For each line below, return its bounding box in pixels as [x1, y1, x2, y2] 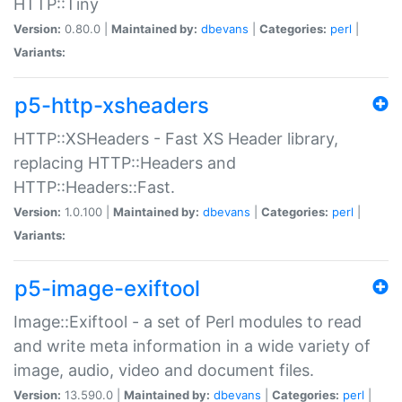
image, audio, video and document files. [13, 360, 314, 380]
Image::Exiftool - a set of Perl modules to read [13, 311, 362, 331]
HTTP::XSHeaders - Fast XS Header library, [13, 128, 338, 148]
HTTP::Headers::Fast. [13, 177, 175, 197]
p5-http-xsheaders [14, 92, 209, 118]
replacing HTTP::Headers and [13, 153, 236, 172]
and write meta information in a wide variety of [13, 336, 371, 355]
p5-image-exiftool [14, 275, 200, 301]
